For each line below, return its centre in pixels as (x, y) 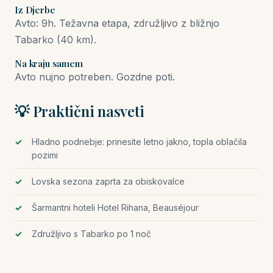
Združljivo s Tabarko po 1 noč (91, 234)
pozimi (45, 155)
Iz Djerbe (35, 10)
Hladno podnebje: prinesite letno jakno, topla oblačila (139, 142)
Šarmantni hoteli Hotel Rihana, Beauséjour (115, 207)
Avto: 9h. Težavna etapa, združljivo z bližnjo (117, 23)
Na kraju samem (49, 63)
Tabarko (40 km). (55, 40)
